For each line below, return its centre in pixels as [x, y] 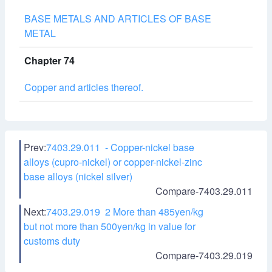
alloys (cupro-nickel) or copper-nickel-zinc [113, 162]
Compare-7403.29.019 [204, 255]
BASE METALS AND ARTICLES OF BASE [118, 19]
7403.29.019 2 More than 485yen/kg [125, 212]
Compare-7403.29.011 [204, 191]
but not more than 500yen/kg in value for [110, 226]
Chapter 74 [49, 60]
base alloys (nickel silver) [78, 176]
